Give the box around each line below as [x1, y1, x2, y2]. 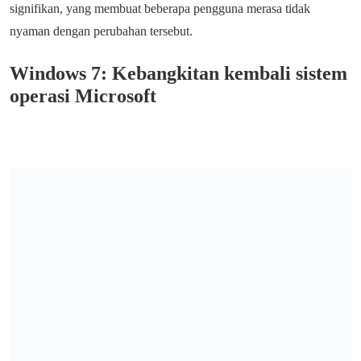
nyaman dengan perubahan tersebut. [10, 24, 193, 38]
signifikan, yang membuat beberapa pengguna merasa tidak [10, 2, 310, 15]
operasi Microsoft [10, 85, 156, 106]
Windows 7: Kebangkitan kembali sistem [10, 63, 347, 84]
